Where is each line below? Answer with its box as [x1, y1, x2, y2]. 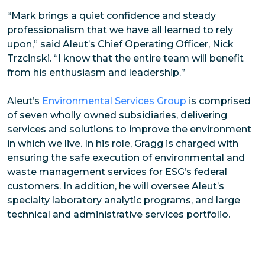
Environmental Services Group [42, 95, 186, 106]
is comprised [186, 95, 251, 106]
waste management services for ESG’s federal [7, 166, 227, 177]
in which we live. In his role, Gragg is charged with [7, 137, 238, 149]
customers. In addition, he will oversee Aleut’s [7, 180, 224, 192]
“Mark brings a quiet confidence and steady [7, 9, 216, 21]
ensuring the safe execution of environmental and [7, 151, 245, 163]
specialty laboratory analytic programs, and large [7, 194, 240, 206]
